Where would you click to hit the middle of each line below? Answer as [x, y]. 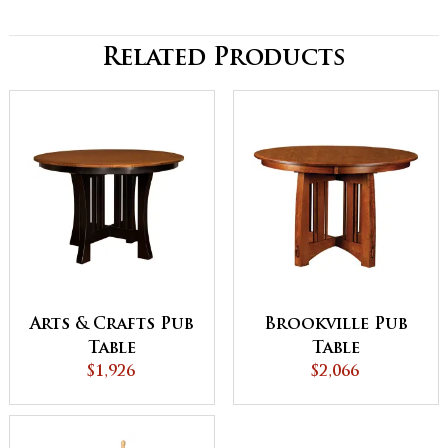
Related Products [224, 59]
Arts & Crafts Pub [112, 324]
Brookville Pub [336, 324]
